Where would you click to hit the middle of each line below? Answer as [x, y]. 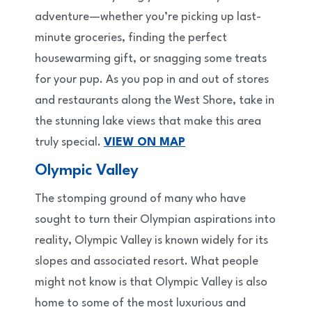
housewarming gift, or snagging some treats [151, 59]
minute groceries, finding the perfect [131, 38]
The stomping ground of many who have [140, 199]
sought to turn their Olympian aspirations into [155, 220]
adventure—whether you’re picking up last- [148, 17]
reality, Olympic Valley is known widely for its [151, 241]
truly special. [69, 143]
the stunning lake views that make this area [148, 122]
